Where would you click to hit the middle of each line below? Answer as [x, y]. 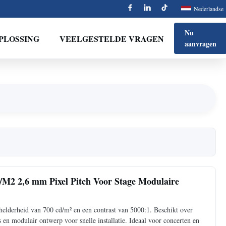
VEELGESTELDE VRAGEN [111, 38]
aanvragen [200, 44]
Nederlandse [209, 9]
